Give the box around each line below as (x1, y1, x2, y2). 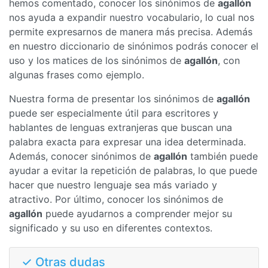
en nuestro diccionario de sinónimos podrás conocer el (9, 40, 258, 52)
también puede (187, 150, 258, 162)
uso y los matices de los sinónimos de (9, 54, 184, 66)
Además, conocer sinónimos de (9, 150, 154, 162)
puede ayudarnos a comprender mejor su (42, 208, 232, 220)
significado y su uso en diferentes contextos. (9, 222, 212, 234)
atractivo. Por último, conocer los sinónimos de (9, 193, 223, 205)
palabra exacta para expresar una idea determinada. (9, 136, 246, 148)
